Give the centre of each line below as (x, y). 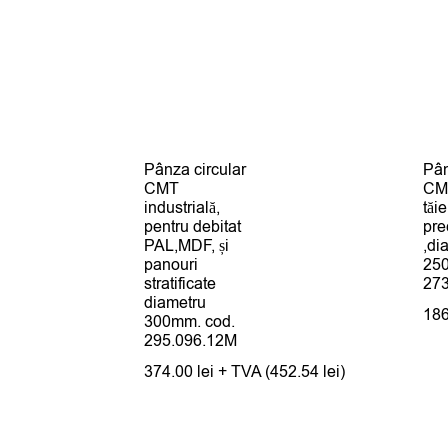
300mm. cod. (190, 321)
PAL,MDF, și (187, 245)
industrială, (182, 207)
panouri (171, 264)
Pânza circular (195, 169)
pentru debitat (193, 226)
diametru (175, 302)
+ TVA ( (244, 371)
